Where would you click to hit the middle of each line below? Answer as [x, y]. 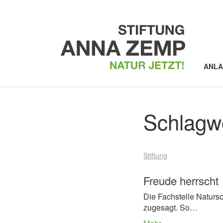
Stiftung [155, 155]
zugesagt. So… [170, 207]
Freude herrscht [181, 180]
